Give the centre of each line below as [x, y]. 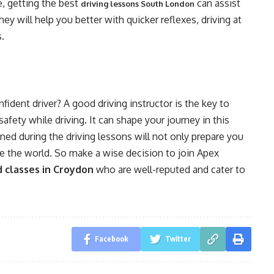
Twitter [178, 239]
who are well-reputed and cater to [169, 169]
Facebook [111, 239]
